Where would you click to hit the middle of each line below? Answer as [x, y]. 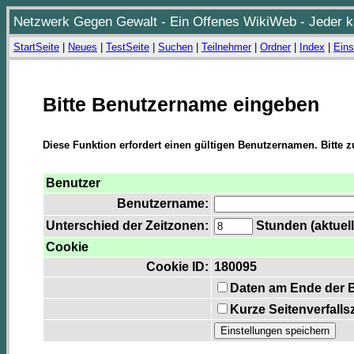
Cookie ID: [177, 267]
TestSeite [128, 47]
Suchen [175, 47]
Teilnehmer [226, 47]
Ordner [275, 47]
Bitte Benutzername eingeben [181, 104]
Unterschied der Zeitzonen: [127, 226]
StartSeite [36, 47]
